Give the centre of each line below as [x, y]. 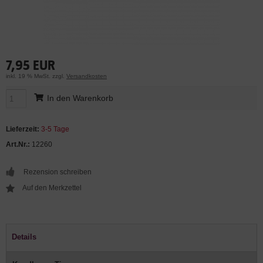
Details [24, 237]
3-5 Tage [55, 129]
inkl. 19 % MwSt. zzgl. [36, 76]
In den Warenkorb [80, 98]
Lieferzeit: [23, 129]
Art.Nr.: [18, 145]
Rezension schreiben [58, 172]
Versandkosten [87, 76]
